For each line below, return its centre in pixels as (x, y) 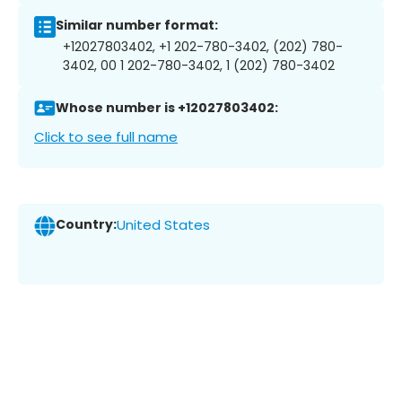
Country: (86, 225)
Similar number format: (137, 26)
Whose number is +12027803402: (167, 108)
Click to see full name (106, 136)
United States (163, 225)
